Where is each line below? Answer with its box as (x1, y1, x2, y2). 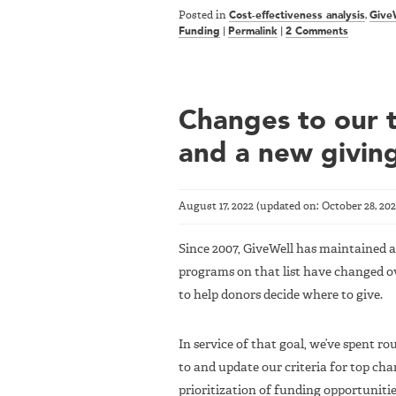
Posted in (179, 11, 229, 22)
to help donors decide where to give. (179, 289, 383, 302)
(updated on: (254, 202, 322, 213)
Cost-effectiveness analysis (229, 11, 365, 22)
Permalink (228, 27, 278, 38)
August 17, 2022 (179, 202, 254, 213)
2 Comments (286, 27, 348, 38)
